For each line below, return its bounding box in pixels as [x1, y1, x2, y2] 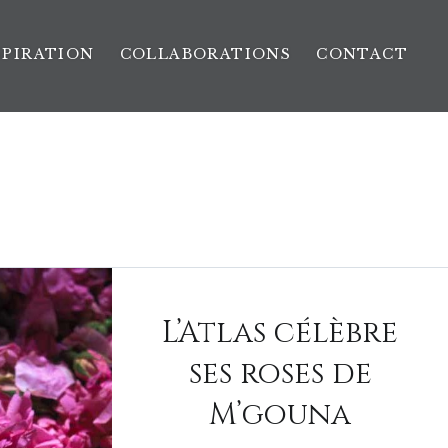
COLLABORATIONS [119, 45, 292, 63]
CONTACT [316, 45, 408, 63]
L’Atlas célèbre [162, 312, 398, 353]
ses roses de [188, 353, 372, 394]
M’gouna [209, 394, 351, 435]
